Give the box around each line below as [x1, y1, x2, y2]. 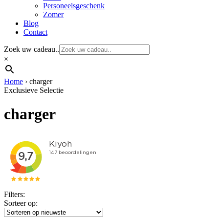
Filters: [4, 190, 25, 198]
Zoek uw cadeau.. [4, 45, 59, 53]
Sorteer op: [4, 198, 38, 207]
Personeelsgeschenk [43, 1, 105, 10]
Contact [23, 28, 47, 36]
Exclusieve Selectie [4, 86, 64, 94]
